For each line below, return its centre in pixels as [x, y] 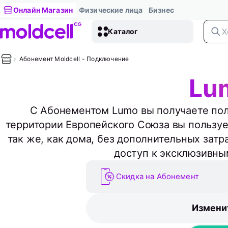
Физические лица [111, 10]
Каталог [123, 31]
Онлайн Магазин [43, 10]
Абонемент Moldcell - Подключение [74, 59]
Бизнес [161, 10]
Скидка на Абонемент [158, 176]
